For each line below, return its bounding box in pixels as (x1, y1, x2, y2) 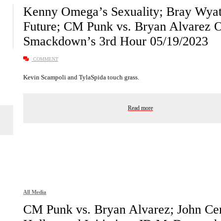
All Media (23, 188, 46, 195)
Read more (128, 105, 153, 112)
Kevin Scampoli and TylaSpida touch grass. (23, 74, 141, 81)
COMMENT (32, 56, 58, 62)
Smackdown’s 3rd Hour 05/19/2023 (23, 34, 208, 49)
